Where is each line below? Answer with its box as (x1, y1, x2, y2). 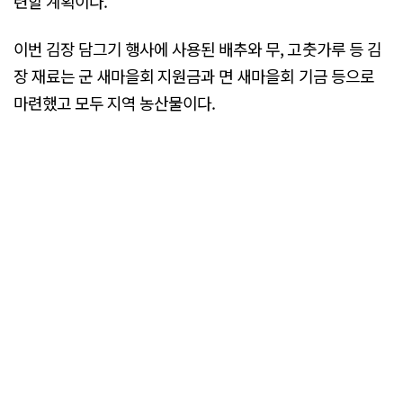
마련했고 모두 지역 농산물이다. (13, 91, 216, 115)
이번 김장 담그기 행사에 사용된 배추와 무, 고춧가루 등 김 (13, 37, 381, 61)
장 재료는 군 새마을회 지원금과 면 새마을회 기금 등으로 (13, 64, 374, 88)
